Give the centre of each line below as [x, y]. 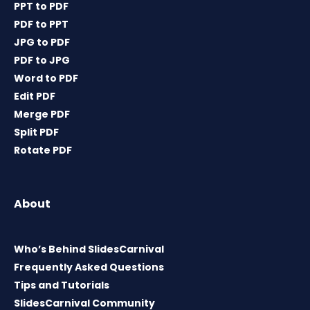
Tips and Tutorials [62, 285]
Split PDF [36, 133]
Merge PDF [42, 115]
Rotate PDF [43, 151]
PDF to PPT [41, 25]
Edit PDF [35, 97]
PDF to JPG [42, 61]
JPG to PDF [42, 43]
